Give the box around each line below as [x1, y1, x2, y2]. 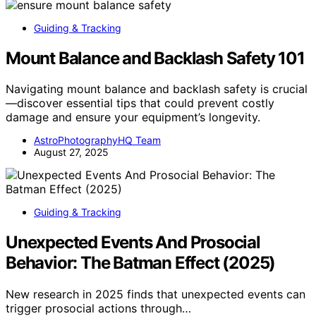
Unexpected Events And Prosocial [6, 232, 260, 253]
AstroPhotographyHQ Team [34, 134, 161, 147]
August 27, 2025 [34, 146, 109, 159]
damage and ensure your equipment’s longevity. [6, 110, 260, 125]
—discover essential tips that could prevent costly [6, 96, 274, 111]
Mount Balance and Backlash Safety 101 [6, 47, 305, 68]
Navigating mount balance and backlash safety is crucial [6, 82, 308, 97]
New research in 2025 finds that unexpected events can [6, 287, 305, 302]
